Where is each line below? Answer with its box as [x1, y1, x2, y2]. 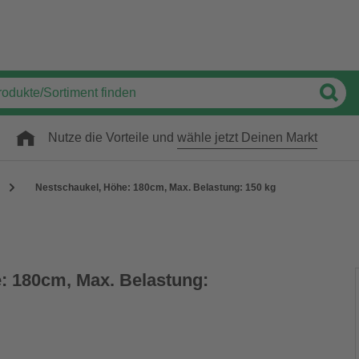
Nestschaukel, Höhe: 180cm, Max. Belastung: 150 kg [35, 182, 276, 193]
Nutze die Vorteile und [48, 131, 177, 144]
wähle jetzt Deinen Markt [177, 131, 317, 144]
